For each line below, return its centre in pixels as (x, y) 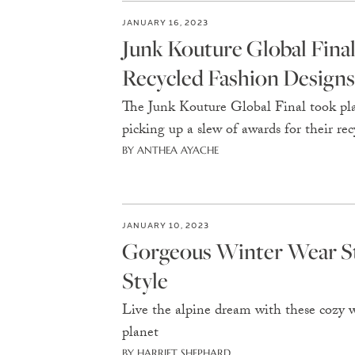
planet (140, 334)
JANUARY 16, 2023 (165, 22)
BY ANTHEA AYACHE (170, 150)
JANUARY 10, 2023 (165, 225)
